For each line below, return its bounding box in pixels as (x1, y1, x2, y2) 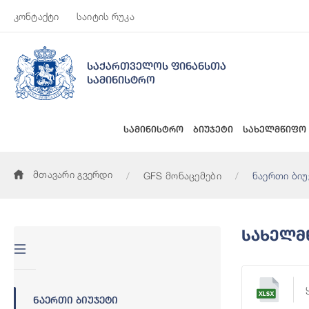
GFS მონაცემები (143, 169, 221, 181)
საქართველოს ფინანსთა (87, 59, 226, 72)
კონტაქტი (14, 10, 59, 22)
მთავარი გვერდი (33, 168, 112, 180)
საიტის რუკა (77, 10, 134, 22)
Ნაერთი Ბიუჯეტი (33, 294, 118, 306)
